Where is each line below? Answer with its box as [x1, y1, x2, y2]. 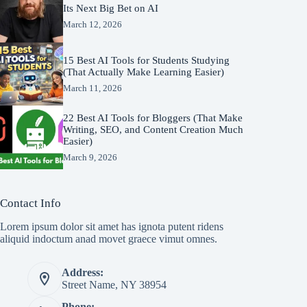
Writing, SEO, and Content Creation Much [63, 123, 244, 135]
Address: [62, 267, 103, 278]
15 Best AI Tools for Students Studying [63, 54, 230, 66]
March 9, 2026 [63, 151, 118, 162]
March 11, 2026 [63, 82, 123, 93]
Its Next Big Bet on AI [63, 3, 159, 14]
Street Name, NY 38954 [62, 279, 167, 291]
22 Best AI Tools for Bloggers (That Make [63, 112, 243, 123]
